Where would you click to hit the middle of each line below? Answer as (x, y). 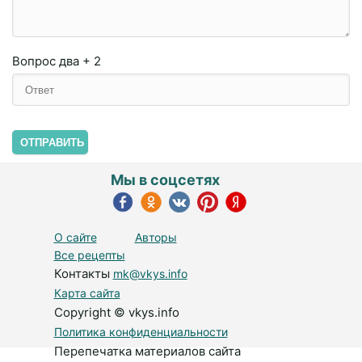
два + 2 (80, 61)
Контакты (83, 274)
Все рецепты (89, 255)
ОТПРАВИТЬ (52, 143)
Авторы (156, 237)
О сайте (75, 237)
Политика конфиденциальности (141, 332)
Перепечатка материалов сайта (147, 351)
